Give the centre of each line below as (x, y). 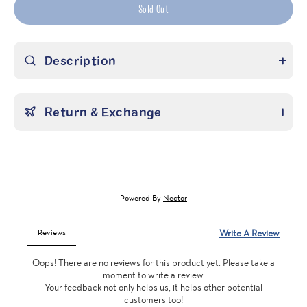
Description (81, 60)
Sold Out (153, 9)
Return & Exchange (103, 112)
